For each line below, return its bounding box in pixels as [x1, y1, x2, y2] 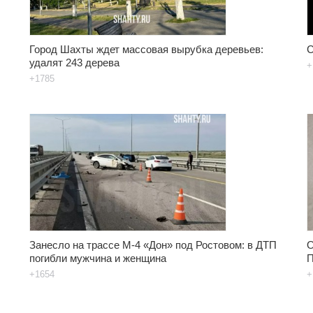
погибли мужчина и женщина [29, 252, 166, 264]
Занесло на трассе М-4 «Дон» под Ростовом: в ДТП [29, 238, 277, 251]
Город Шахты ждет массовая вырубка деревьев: [29, 43, 263, 55]
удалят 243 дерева [29, 56, 119, 68]
